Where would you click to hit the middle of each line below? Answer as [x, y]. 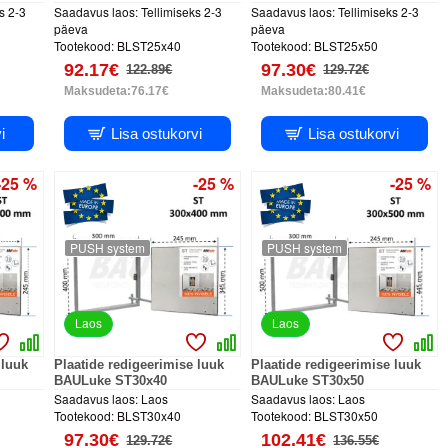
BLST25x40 [149, 45]
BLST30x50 [346, 416]
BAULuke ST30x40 [111, 381]
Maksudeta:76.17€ [117, 90]
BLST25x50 [346, 45]
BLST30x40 [149, 416]
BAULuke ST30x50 [308, 381]
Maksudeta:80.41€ [314, 90]
